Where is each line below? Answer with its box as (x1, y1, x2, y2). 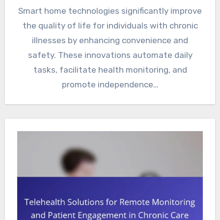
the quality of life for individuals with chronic (22, 21, 198, 31)
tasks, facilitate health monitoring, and (33, 65, 187, 75)
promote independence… (61, 80, 159, 90)
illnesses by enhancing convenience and (32, 35, 188, 46)
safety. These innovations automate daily (27, 50, 192, 60)
